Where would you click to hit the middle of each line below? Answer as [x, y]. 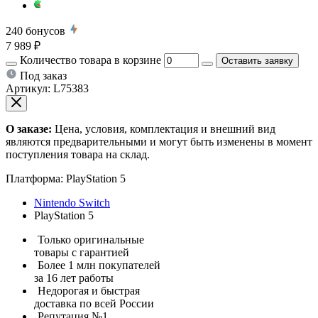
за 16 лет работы [74, 278]
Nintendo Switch [72, 202]
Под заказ [43, 75]
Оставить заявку [257, 60]
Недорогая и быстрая [89, 290]
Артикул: [28, 88]
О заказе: [29, 128]
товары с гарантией [82, 252]
